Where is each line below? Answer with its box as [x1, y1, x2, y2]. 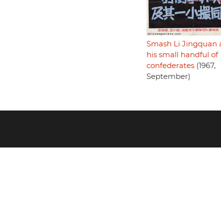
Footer [8, 126, 56, 142]
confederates [146, 62, 194, 70]
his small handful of [146, 51, 218, 59]
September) [146, 73, 190, 81]
